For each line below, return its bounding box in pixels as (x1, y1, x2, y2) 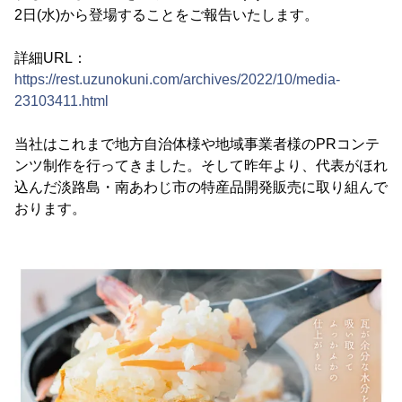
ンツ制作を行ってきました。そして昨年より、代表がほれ (14, 158, 388, 173)
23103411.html (14, 93, 109, 109)
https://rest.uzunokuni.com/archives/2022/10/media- (14, 72, 340, 87)
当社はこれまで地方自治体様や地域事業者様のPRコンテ (14, 136, 380, 152)
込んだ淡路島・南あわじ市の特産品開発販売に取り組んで (14, 179, 388, 195)
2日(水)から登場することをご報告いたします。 (14, 7, 319, 22)
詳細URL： (14, 50, 87, 66)
